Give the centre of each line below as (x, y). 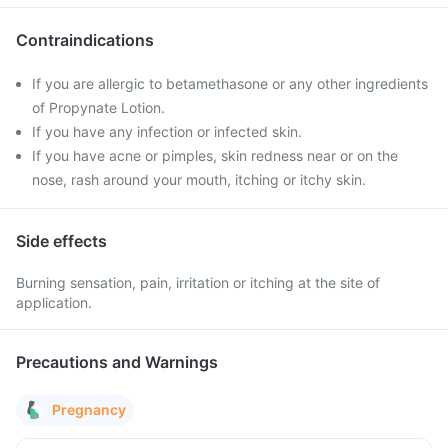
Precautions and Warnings (117, 362)
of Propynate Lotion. (98, 107)
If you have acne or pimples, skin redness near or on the (215, 155)
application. (54, 302)
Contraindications (85, 40)
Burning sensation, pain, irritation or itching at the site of (198, 282)
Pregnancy (89, 409)
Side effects (61, 241)
